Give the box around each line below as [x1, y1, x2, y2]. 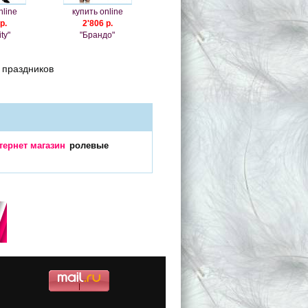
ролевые [69, 140, 109, 151]
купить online [71, 6, 123, 16]
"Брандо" [80, 30, 115, 40]
